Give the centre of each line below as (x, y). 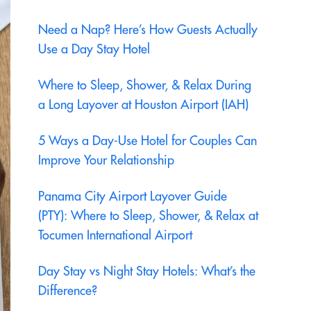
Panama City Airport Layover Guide (132, 196)
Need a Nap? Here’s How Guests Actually (148, 29)
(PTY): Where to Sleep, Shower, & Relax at (148, 215)
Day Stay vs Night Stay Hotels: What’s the (146, 271)
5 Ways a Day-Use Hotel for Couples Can (147, 140)
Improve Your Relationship (106, 160)
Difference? (67, 290)
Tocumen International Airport (115, 235)
